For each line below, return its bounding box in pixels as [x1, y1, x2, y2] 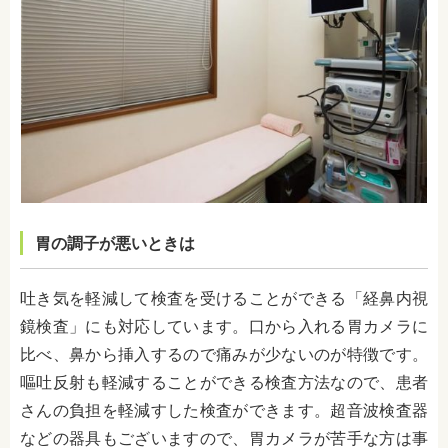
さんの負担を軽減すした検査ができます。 [20, 401, 331, 421]
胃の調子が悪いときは [35, 234, 195, 254]
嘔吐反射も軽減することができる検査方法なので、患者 [20, 373, 428, 393]
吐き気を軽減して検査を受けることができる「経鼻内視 [20, 289, 428, 309]
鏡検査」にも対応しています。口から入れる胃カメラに [20, 317, 428, 337]
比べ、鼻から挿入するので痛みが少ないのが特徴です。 [20, 345, 428, 365]
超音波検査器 [330, 401, 429, 421]
